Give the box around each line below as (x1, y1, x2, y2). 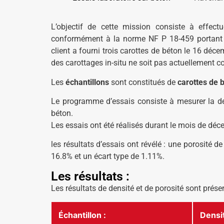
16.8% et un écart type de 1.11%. (51, 151, 164, 161)
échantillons (65, 77, 109, 87)
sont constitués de (109, 77, 177, 87)
